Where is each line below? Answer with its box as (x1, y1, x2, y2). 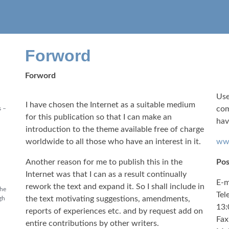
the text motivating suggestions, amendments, (26, 195, 190, 203)
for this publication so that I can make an (26, 113, 172, 121)
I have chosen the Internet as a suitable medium (26, 101, 195, 109)
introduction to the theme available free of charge (26, 125, 204, 133)
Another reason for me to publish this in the (26, 158, 182, 166)
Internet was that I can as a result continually (26, 170, 187, 178)
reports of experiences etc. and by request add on (26, 207, 203, 215)
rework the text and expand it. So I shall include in (26, 182, 204, 191)
